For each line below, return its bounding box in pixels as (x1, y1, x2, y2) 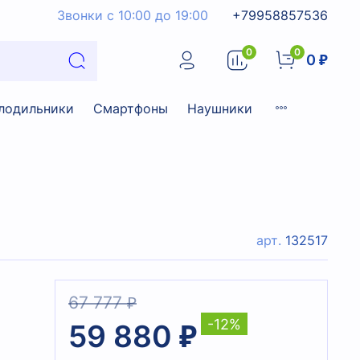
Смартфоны (93, 100, 168, 117)
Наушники (187, 100, 252, 117)
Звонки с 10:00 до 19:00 (57, 6, 208, 23)
